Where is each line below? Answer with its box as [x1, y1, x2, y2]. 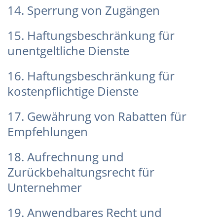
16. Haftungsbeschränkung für [7, 68, 175, 84]
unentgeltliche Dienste [7, 42, 129, 59]
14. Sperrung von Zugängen [7, 2, 160, 18]
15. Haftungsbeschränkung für [7, 27, 175, 43]
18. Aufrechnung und [7, 148, 124, 165]
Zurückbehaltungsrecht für [7, 164, 154, 180]
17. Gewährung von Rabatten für [7, 108, 186, 124]
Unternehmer [7, 179, 82, 195]
